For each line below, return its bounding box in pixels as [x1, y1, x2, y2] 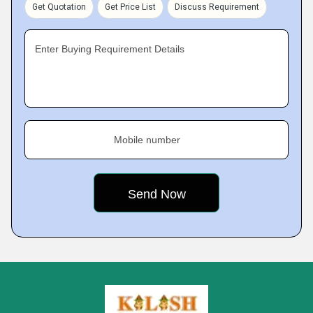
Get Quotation [32, 1, 86, 12]
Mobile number [114, 133, 180, 145]
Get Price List [105, 1, 156, 12]
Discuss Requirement [175, 1, 259, 12]
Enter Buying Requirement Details [35, 43, 184, 54]
